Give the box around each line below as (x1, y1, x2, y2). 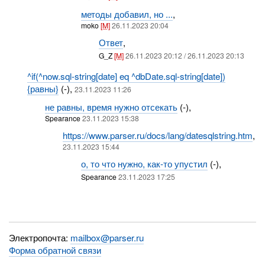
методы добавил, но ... (80, 8, 173, 21)
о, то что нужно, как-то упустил (80, 157, 208, 170)
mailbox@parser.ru (70, 231, 144, 244)
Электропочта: (9, 231, 71, 244)
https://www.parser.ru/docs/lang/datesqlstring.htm (63, 129, 253, 142)
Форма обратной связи (9, 243, 102, 256)
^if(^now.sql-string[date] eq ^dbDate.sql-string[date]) (27, 70, 225, 83)
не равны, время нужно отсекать (44, 101, 177, 114)
